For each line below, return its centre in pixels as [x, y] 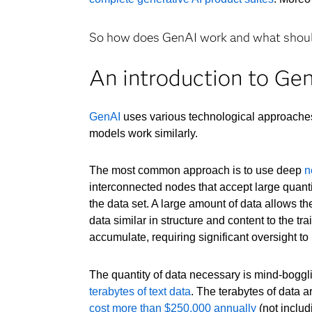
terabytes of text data [140, 292]
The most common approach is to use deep [197, 171]
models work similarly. [144, 133]
